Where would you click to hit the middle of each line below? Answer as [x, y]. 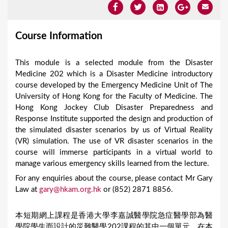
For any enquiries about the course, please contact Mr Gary [114, 179]
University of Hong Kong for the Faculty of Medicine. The [114, 97]
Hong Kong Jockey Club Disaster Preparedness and [114, 108]
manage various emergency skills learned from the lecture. [112, 164]
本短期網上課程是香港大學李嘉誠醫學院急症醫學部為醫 [114, 216]
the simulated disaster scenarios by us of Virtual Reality [114, 130]
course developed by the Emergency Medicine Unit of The [114, 85]
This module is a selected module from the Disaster [114, 63]
